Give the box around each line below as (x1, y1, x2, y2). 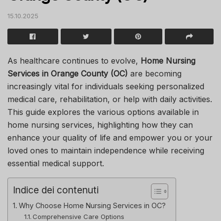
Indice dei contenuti (13, 184, 99, 196)
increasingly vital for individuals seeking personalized (7, 81, 204, 91)
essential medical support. (7, 158, 104, 168)
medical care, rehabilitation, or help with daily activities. (7, 94, 212, 104)
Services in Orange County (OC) (7, 68, 128, 78)
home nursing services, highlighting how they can (7, 119, 193, 130)
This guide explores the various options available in (7, 107, 199, 117)
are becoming (128, 68, 182, 78)
